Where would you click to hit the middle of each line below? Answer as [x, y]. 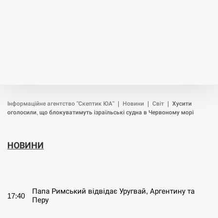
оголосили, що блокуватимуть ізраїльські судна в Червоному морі [100, 112]
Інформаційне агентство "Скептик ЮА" [61, 104]
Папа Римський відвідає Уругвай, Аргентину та [113, 191]
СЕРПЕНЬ [36, 168]
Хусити [182, 104]
